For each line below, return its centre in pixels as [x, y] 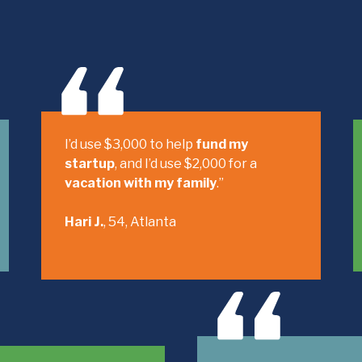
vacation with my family [140, 183]
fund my [221, 144]
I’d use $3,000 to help [130, 144]
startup [89, 164]
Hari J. [84, 222]
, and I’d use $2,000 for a [185, 164]
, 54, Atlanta [139, 222]
